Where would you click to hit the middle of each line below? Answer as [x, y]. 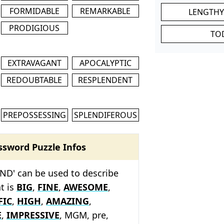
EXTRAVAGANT [34, 63]
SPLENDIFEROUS [105, 115]
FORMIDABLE [34, 11]
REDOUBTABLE [34, 80]
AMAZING [67, 201]
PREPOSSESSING [34, 115]
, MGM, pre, [84, 215]
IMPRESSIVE [33, 215]
